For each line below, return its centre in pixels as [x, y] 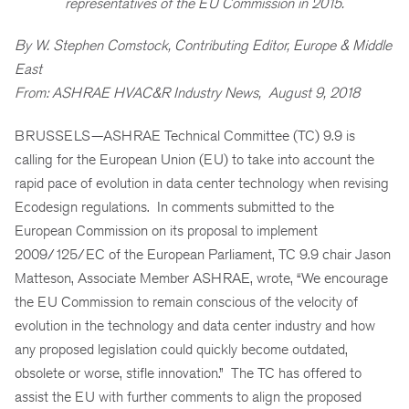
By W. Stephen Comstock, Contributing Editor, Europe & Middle [203, 46]
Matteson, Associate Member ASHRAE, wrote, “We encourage [201, 278]
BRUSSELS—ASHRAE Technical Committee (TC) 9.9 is [185, 136]
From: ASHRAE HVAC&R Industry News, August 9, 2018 [187, 93]
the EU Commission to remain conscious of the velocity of [186, 302]
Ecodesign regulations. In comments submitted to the [174, 207]
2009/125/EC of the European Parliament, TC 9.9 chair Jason [203, 255]
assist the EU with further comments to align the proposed [188, 397]
